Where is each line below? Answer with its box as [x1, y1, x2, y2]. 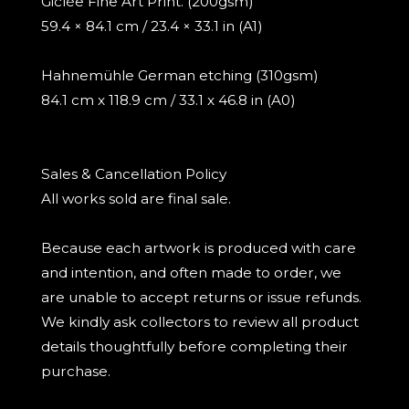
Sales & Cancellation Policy [40, 165, 226, 184]
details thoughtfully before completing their [40, 338, 348, 356]
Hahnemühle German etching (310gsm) [40, 67, 319, 85]
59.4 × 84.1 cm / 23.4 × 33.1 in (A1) [40, 17, 263, 36]
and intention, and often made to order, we [40, 264, 341, 282]
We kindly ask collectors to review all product [40, 313, 359, 331]
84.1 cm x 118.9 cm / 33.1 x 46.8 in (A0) [40, 91, 296, 110]
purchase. [40, 362, 110, 381]
